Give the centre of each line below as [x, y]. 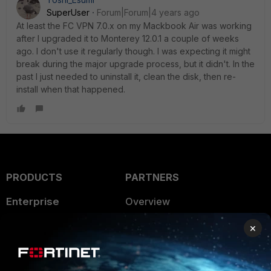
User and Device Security [64, 250]
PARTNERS [152, 177]
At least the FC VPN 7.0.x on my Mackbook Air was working [134, 26]
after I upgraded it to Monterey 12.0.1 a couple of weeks [128, 38]
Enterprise [33, 201]
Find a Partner [156, 250]
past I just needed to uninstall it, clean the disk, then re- [126, 77]
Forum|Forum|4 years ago [148, 12]
